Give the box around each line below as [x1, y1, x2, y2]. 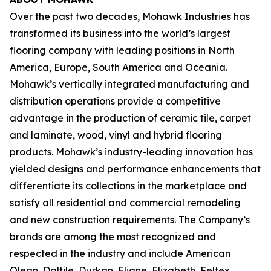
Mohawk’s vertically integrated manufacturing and [10, 78, 249, 90]
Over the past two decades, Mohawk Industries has [10, 10, 250, 22]
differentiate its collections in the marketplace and [10, 180, 247, 192]
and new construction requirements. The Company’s [10, 214, 250, 226]
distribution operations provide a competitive [10, 95, 221, 107]
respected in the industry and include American [10, 247, 230, 260]
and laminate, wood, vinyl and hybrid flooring [10, 129, 222, 141]
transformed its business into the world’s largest [10, 27, 230, 39]
